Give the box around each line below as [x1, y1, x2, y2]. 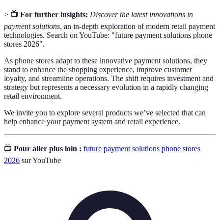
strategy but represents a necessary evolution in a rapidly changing [4, 83, 208, 92]
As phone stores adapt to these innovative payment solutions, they [4, 56, 207, 65]
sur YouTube [20, 156, 61, 165]
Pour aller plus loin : [14, 144, 82, 153]
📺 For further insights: [10, 10, 88, 19]
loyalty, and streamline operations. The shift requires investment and [4, 74, 214, 83]
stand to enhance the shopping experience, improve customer [4, 65, 192, 74]
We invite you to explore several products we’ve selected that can [4, 109, 206, 117]
